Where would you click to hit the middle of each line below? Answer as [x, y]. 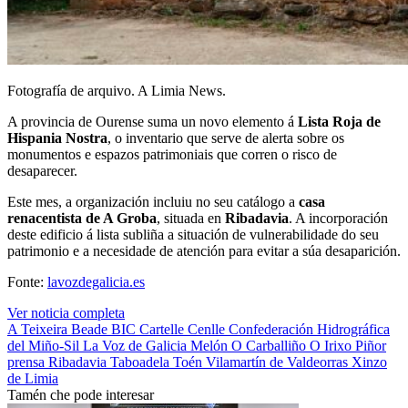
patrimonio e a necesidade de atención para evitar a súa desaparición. [204, 250]
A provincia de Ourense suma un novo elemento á [153, 121]
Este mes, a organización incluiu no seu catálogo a [153, 201]
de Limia [33, 378]
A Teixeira [39, 329]
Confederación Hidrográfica [309, 329]
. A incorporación [338, 218]
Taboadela [142, 362]
